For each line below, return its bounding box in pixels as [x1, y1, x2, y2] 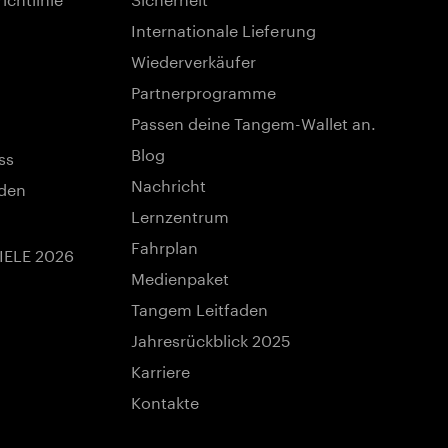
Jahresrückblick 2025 [130, 326, 292, 351]
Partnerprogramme [130, 78, 277, 103]
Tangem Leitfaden [130, 295, 269, 320]
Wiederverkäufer [130, 47, 257, 72]
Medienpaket [130, 264, 230, 289]
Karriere [130, 357, 190, 382]
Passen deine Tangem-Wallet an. [130, 109, 377, 134]
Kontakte [130, 388, 199, 413]
